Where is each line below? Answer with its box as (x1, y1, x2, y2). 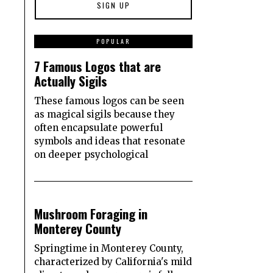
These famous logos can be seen (34, 95, 184, 107)
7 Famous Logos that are (34, 57, 161, 76)
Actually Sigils (34, 71, 107, 91)
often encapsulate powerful (34, 122, 163, 134)
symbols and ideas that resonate (34, 135, 185, 147)
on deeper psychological (34, 149, 148, 161)
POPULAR (96, 37, 130, 46)
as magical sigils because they (34, 108, 175, 121)
